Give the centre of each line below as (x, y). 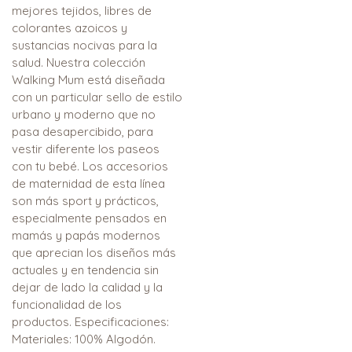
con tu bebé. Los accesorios (90, 167)
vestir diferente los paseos (86, 149)
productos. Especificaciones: (90, 322)
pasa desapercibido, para (82, 132)
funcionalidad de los (67, 305)
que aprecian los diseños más (94, 253)
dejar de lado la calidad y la (87, 288)
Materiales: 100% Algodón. (84, 339)
